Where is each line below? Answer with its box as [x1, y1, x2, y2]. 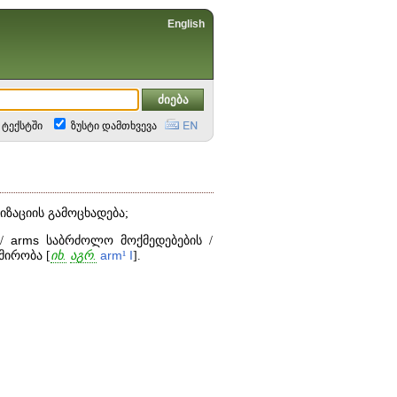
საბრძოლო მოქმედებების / [39, 233, 214, 248]
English [167, 18, 205, 30]
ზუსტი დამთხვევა [68, 120, 157, 132]
